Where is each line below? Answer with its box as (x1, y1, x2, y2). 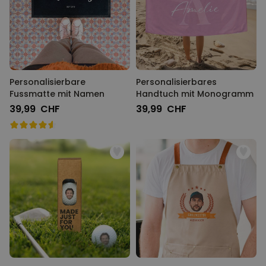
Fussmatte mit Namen (9, 88, 104, 100)
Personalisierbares (136, 76, 217, 88)
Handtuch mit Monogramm (136, 88, 254, 100)
